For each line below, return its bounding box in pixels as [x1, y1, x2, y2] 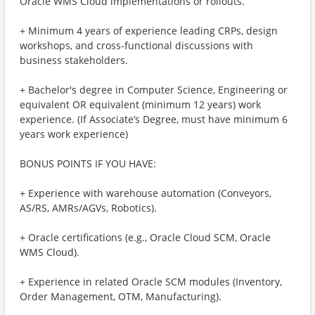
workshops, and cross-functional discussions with [20, 39, 253, 52]
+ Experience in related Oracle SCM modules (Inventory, [20, 275, 282, 288]
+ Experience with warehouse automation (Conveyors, [20, 186, 271, 200]
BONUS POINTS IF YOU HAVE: [20, 157, 156, 170]
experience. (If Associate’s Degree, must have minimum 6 [20, 112, 288, 126]
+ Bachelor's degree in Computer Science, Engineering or [20, 83, 288, 96]
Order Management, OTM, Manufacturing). [20, 290, 221, 303]
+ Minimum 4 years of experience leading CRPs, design [20, 24, 278, 37]
